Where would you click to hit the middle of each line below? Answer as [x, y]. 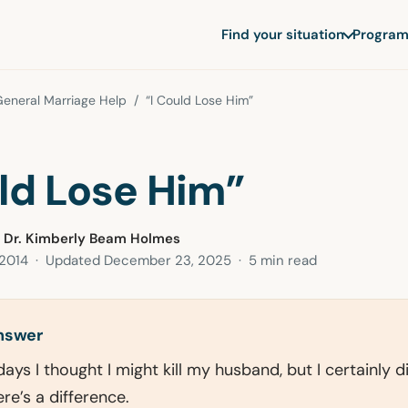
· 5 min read [274, 260]
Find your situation [282, 34]
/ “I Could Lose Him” [190, 100]
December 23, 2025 [168, 260]
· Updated [66, 260]
